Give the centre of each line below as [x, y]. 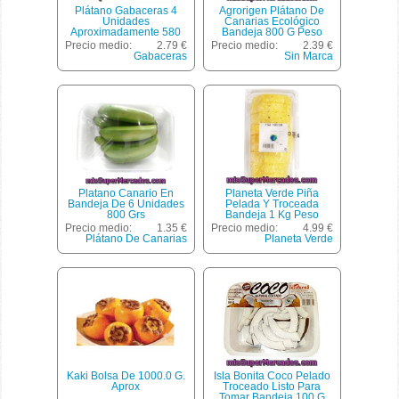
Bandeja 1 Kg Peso [272, 215]
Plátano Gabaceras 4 [126, 11]
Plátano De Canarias [136, 239]
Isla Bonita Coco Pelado [272, 376]
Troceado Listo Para [272, 387]
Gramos [126, 43]
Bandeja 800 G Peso [272, 33]
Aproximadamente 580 [126, 33]
